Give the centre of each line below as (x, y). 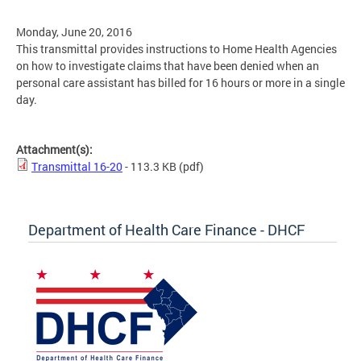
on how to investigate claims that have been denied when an (168, 66)
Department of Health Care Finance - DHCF (166, 230)
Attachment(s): (56, 150)
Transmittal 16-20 (77, 167)
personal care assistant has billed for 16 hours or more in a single (180, 83)
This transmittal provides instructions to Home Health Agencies (176, 49)
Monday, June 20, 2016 (74, 32)
